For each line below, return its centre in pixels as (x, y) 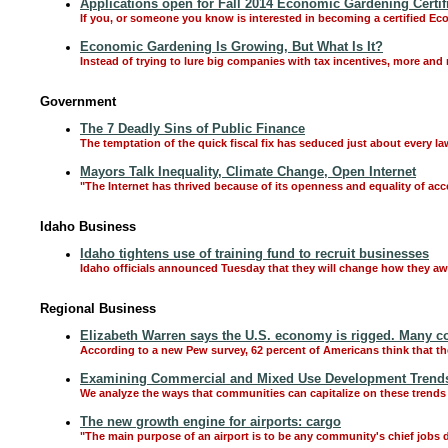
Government (78, 101)
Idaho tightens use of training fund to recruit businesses (254, 253)
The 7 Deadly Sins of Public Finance (192, 128)
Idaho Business (88, 226)
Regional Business (98, 308)
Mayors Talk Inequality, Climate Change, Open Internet (248, 171)
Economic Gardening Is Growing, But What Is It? (231, 46)
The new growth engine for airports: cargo (210, 421)
